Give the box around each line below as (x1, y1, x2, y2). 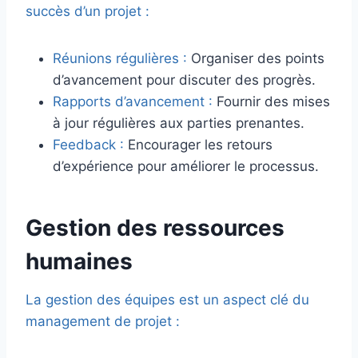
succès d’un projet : (26, 3, 149, 20)
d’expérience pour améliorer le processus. (53, 158, 319, 175)
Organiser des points (187, 50, 324, 67)
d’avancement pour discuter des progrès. (53, 72, 316, 89)
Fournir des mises (217, 93, 330, 110)
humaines (26, 248, 133, 276)
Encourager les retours (128, 137, 272, 153)
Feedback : (53, 137, 128, 153)
